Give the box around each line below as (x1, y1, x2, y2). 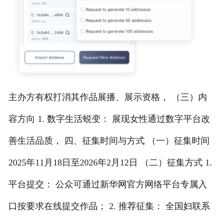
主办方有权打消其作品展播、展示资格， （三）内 (8, 92, 207, 103)
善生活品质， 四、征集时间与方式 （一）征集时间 (8, 136, 210, 146)
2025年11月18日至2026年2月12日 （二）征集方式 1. (8, 158, 212, 168)
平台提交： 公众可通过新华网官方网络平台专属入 (8, 179, 207, 190)
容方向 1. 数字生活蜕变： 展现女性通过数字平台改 (8, 114, 210, 124)
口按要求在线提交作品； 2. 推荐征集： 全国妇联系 (8, 201, 210, 212)
